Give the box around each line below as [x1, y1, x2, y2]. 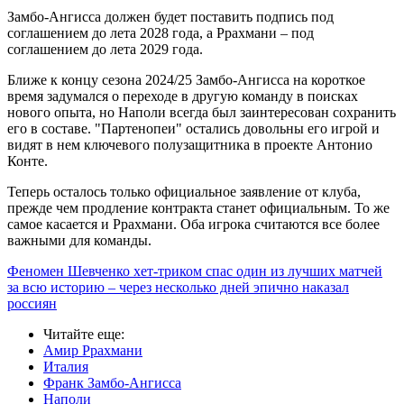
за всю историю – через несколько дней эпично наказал [7, 280, 349, 296]
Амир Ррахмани [43, 343, 142, 359]
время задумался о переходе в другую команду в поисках [7, 88, 358, 105]
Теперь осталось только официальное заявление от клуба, [7, 184, 361, 200]
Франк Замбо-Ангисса [43, 375, 181, 391]
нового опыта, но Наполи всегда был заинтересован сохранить [7, 105, 396, 121]
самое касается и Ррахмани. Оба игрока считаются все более [7, 216, 380, 233]
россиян [7, 296, 57, 312]
